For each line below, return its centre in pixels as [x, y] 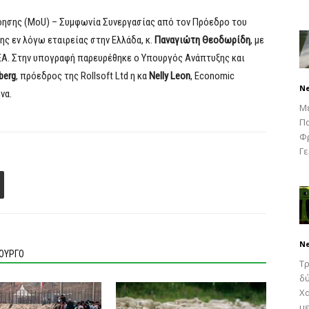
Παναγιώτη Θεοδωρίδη [202, 40]
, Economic [212, 76]
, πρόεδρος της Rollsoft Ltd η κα [82, 76]
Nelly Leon [170, 76]
